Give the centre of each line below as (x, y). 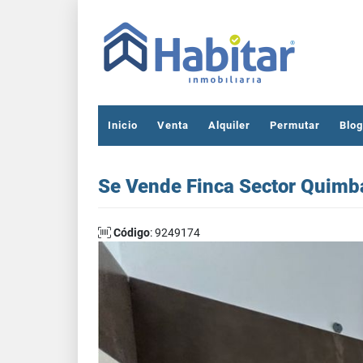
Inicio (123, 125)
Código (132, 233)
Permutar (295, 125)
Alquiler (229, 125)
